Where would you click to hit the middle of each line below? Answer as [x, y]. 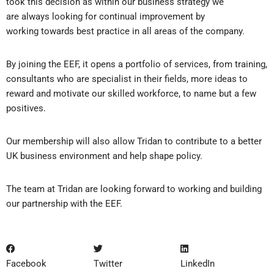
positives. [27, 109]
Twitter [108, 264]
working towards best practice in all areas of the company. [127, 31]
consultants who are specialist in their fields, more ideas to [127, 79]
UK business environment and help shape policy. [106, 156]
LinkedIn [198, 264]
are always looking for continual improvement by [106, 17]
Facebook [26, 264]
